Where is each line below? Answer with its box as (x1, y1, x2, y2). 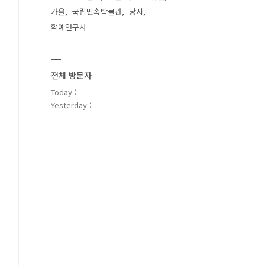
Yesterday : (51, 99, 92, 111)
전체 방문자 (51, 69, 92, 81)
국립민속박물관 (72, 6, 122, 17)
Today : (51, 86, 77, 98)
